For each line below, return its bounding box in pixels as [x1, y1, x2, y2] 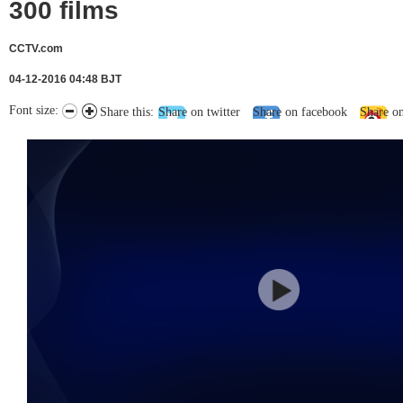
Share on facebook [253, 105, 347, 119]
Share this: [100, 105, 154, 119]
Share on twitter [158, 105, 240, 119]
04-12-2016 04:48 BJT [9, 73, 121, 85]
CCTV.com [9, 42, 63, 55]
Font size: [9, 103, 62, 117]
